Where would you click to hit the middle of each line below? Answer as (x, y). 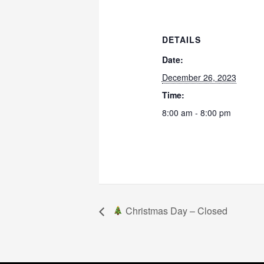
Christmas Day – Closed (176, 210)
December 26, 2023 (199, 77)
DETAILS (181, 40)
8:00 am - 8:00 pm (196, 113)
